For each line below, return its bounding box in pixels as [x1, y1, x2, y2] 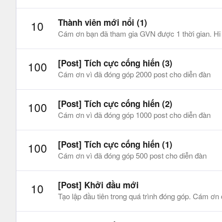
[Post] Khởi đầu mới [58, 179, 139, 191]
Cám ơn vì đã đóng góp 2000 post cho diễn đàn [58, 69, 211, 79]
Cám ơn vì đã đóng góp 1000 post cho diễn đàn [58, 110, 211, 120]
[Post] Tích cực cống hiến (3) [58, 57, 172, 69]
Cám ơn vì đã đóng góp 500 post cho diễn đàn [58, 150, 207, 161]
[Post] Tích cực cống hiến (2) [58, 98, 172, 110]
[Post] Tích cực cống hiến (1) [58, 138, 172, 151]
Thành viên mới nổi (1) [58, 16, 147, 28]
